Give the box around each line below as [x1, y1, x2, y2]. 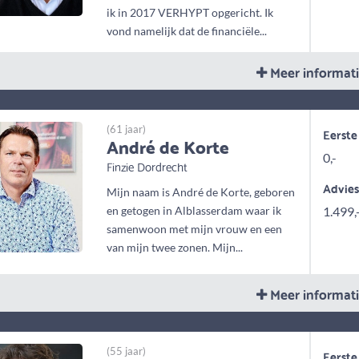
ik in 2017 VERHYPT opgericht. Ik [107, 6, 274, 20]
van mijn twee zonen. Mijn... [107, 240, 244, 255]
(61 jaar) [107, 123, 147, 136]
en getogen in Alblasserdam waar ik [107, 204, 282, 218]
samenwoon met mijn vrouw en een [107, 222, 283, 236]
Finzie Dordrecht [107, 155, 188, 177]
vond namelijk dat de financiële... [107, 24, 268, 38]
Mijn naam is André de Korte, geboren [107, 185, 296, 200]
